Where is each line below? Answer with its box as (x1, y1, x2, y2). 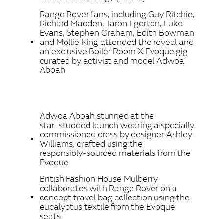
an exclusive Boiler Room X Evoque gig (40, 45, 188, 57)
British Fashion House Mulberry (40, 173, 158, 185)
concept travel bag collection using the (40, 192, 190, 203)
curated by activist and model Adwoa (40, 55, 184, 66)
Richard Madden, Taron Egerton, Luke (40, 18, 183, 29)
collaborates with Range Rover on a (40, 182, 177, 194)
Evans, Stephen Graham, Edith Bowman (40, 27, 194, 39)
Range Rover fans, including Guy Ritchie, (40, 8, 195, 20)
